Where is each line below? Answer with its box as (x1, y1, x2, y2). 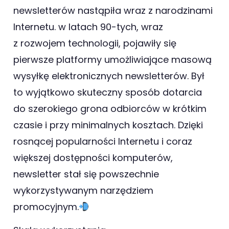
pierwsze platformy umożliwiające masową (13, 53, 212, 66)
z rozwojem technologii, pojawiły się (13, 36, 176, 50)
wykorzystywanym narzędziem (13, 184, 153, 197)
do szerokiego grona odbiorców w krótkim (13, 102, 207, 115)
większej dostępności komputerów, (13, 151, 173, 164)
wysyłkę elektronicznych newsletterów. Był (13, 69, 204, 82)
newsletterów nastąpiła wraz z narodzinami (13, 4, 213, 17)
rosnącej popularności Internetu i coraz (13, 134, 192, 148)
